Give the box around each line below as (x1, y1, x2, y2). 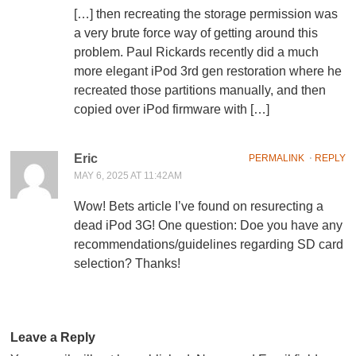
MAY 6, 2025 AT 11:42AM (74, 170, 183, 182)
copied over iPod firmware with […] (74, 103, 270, 117)
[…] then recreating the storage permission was (74, 7, 339, 21)
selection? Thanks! (74, 257, 181, 271)
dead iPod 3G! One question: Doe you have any (74, 219, 343, 233)
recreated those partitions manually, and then (74, 83, 327, 98)
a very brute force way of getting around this (74, 26, 319, 41)
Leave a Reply (10, 331, 96, 345)
